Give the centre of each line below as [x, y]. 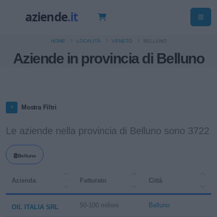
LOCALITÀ [88, 41]
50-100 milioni [100, 205]
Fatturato [93, 180]
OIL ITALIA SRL [35, 207]
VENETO [122, 41]
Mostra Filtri [39, 107]
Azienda [24, 180]
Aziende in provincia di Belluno [108, 58]
